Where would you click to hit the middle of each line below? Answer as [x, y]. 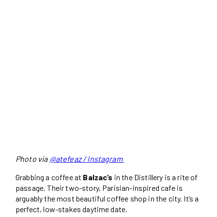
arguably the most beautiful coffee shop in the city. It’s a [107, 198]
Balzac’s [98, 177]
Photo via [32, 158]
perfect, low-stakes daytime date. [72, 209]
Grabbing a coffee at [49, 177]
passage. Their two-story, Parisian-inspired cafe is [99, 187]
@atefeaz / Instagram [86, 158]
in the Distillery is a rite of [155, 177]
